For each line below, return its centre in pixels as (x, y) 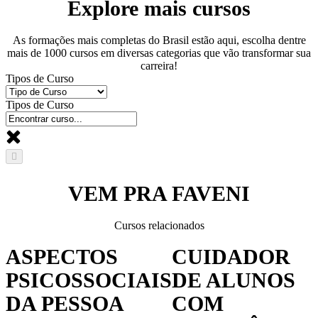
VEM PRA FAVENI (159, 193)
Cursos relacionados (159, 225)
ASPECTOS (62, 256)
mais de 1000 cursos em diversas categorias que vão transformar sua (159, 53)
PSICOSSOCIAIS (89, 280)
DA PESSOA (64, 303)
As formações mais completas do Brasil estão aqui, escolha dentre (159, 40)
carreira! (159, 65)
